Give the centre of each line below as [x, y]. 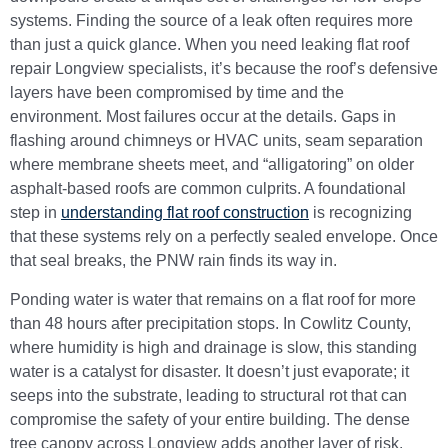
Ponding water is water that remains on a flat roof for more [213, 299]
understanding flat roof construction [185, 213]
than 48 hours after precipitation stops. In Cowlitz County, [210, 323]
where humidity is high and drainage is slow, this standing [213, 347]
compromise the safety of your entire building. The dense [210, 419]
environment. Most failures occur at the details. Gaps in [203, 117]
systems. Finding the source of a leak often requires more [211, 21]
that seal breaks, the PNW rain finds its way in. [173, 261]
